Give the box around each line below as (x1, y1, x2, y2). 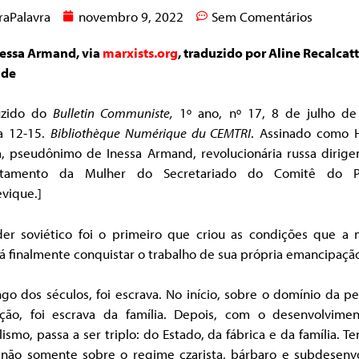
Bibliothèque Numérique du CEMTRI (50, 124, 252, 142)
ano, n (192, 104, 236, 122)
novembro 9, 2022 (79, 7, 184, 25)
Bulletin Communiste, (53, 104, 174, 122)
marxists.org (103, 43, 178, 61)
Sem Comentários (212, 7, 313, 25)
